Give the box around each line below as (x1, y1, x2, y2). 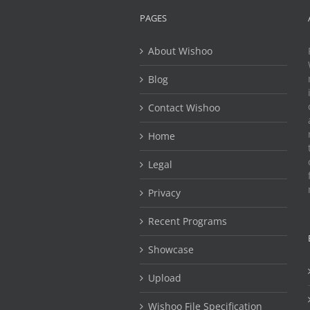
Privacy (148, 185, 181, 199)
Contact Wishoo (148, 100, 220, 114)
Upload (148, 271, 181, 284)
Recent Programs (148, 214, 227, 228)
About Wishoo (148, 44, 212, 57)
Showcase (148, 242, 194, 256)
